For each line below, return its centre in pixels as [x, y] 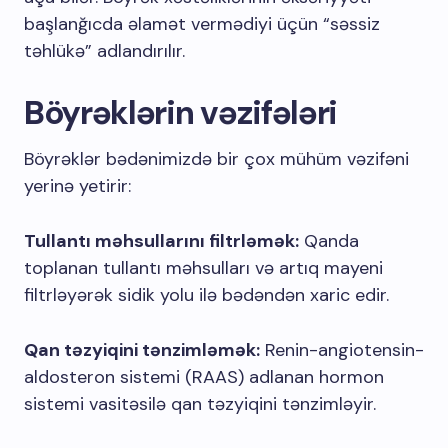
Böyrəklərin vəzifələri [180, 112]
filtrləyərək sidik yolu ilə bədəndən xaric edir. [206, 295]
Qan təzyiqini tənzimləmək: [142, 350]
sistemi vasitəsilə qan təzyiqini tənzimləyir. [200, 404]
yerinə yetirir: [77, 186]
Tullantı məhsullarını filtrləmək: [161, 241]
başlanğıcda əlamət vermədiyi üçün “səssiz [202, 24]
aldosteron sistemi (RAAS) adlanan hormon [204, 377]
